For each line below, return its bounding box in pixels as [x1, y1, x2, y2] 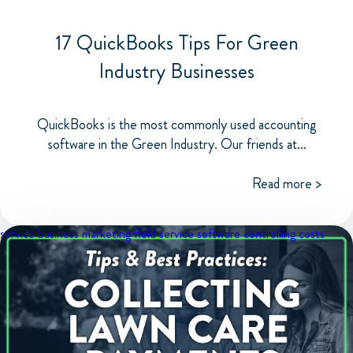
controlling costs [243, 224, 325, 243]
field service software [134, 224, 240, 243]
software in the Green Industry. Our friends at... [46, 133, 307, 154]
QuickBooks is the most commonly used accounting [36, 113, 317, 135]
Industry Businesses [98, 56, 255, 86]
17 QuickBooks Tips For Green [54, 28, 299, 58]
